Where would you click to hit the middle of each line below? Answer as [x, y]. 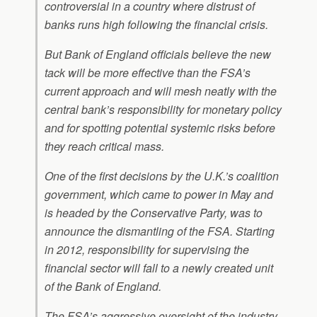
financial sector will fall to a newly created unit [159, 268]
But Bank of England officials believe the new [158, 54]
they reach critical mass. [104, 146]
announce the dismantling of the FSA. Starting [160, 231]
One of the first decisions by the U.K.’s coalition [162, 176]
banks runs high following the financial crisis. [156, 24]
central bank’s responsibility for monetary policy [163, 109]
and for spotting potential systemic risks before [160, 128]
